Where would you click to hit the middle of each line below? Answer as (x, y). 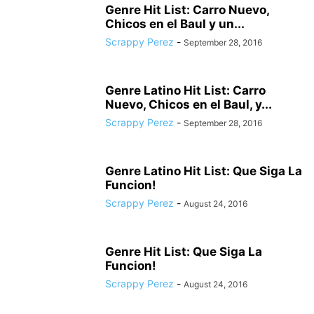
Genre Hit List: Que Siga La (184, 252)
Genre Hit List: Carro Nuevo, (187, 10)
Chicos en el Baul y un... (175, 24)
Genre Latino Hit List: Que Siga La (204, 171)
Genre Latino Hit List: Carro (185, 91)
